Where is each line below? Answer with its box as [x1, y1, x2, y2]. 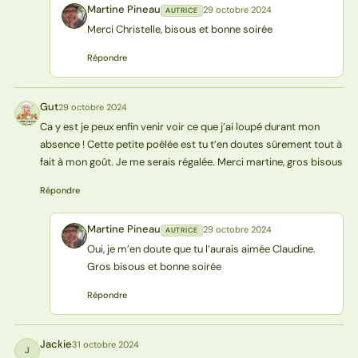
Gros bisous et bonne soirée [86, 259, 221, 273]
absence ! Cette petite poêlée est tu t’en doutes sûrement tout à [39, 137, 342, 151]
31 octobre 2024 [71, 338, 139, 350]
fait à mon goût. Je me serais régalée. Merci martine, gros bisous [39, 154, 343, 169]
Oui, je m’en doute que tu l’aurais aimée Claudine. [86, 241, 316, 256]
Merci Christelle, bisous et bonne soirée [86, 22, 272, 36]
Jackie [39, 336, 72, 351]
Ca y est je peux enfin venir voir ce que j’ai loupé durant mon [39, 119, 320, 133]
